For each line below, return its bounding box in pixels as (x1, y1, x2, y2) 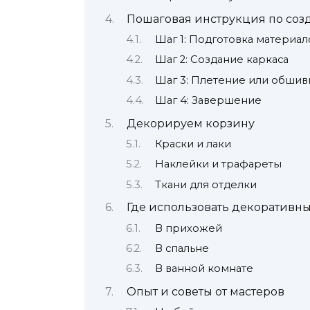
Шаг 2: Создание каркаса (154, 53, 289, 66)
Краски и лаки (154, 138, 231, 151)
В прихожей (154, 221, 222, 235)
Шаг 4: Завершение (154, 94, 262, 107)
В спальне (154, 242, 209, 255)
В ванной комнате (154, 262, 253, 275)
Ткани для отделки (154, 178, 257, 191)
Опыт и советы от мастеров (126, 284, 284, 298)
